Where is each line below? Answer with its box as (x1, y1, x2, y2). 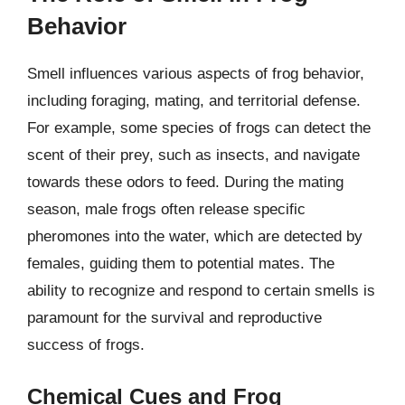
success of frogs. (27, 335, 145, 353)
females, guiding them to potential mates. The (27, 254, 334, 272)
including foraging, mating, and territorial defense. (27, 91, 361, 109)
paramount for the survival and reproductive (27, 308, 322, 326)
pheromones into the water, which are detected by (27, 227, 363, 245)
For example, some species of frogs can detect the (27, 118, 371, 137)
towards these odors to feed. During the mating (27, 173, 344, 191)
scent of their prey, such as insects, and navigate (27, 146, 360, 164)
